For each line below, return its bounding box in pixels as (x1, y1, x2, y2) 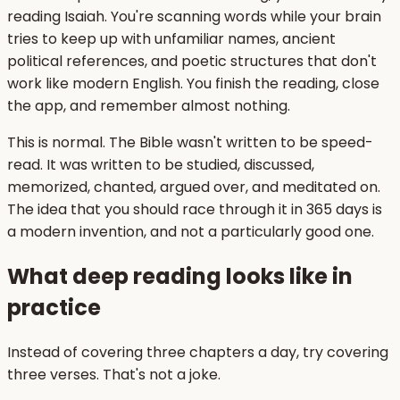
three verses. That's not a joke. (7, 363, 221, 385)
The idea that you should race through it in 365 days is (7, 198, 382, 220)
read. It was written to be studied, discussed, (7, 154, 314, 175)
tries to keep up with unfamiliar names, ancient (7, 28, 336, 49)
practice (7, 292, 101, 322)
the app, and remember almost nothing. (7, 95, 290, 116)
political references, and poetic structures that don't (7, 50, 377, 71)
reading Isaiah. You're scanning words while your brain (7, 5, 381, 27)
